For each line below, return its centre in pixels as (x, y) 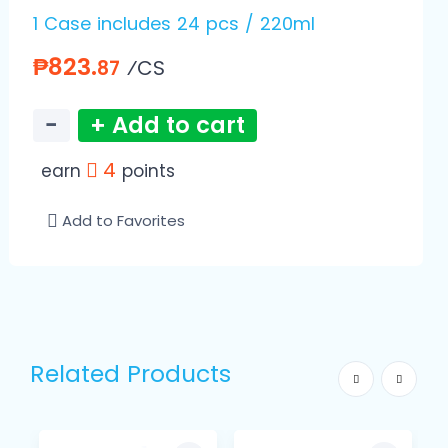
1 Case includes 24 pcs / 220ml (174, 24)
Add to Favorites (123, 221)
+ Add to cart (167, 125)
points (148, 171)
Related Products (130, 374)
